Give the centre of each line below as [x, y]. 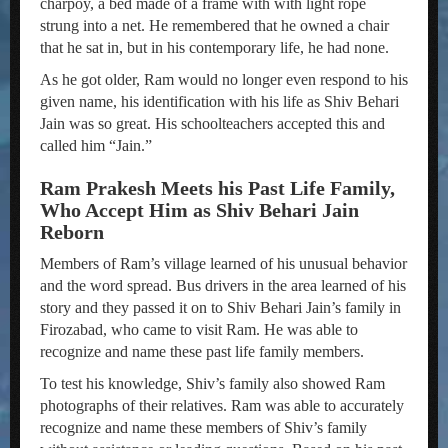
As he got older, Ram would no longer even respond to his [224, 79]
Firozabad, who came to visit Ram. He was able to [199, 329]
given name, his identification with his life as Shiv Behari [219, 101]
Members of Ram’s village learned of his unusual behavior [223, 263]
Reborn [72, 232]
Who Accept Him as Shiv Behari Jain [199, 210]
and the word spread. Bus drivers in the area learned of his [223, 285]
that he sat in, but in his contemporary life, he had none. [214, 47]
